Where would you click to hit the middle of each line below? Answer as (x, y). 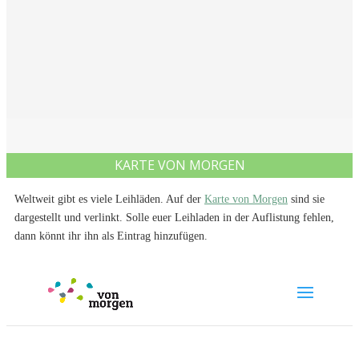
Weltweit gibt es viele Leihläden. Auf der (109, 200)
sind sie (306, 200)
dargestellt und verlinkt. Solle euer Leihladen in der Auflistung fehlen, (174, 218)
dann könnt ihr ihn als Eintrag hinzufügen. (111, 236)
